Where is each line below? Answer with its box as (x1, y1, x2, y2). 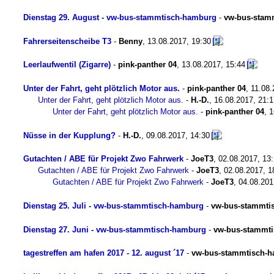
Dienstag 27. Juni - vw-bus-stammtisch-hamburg (23, 224, 206, 234)
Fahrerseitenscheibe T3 (23, 36, 111, 46)
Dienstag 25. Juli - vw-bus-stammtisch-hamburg (23, 201, 204, 211)
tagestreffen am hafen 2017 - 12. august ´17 (23, 248, 184, 258)
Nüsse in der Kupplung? (23, 130, 116, 140)
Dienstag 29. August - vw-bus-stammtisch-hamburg (23, 13, 217, 22)
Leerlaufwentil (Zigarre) (23, 60, 111, 70)
